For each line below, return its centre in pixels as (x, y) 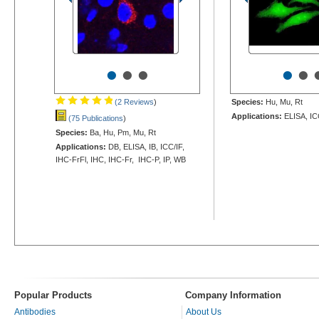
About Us (204, 312)
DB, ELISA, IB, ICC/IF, (145, 146)
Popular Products (53, 295)
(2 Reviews (133, 101)
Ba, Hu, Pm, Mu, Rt (122, 132)
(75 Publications (95, 118)
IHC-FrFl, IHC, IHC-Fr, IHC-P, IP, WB (121, 159)
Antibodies (35, 312)
